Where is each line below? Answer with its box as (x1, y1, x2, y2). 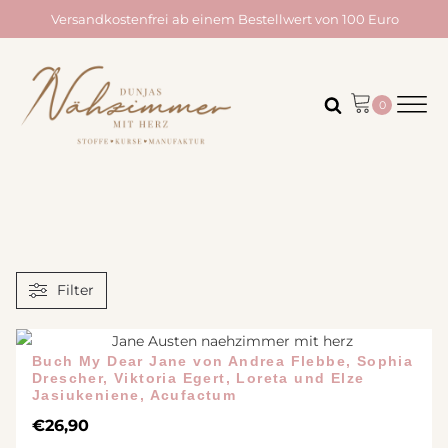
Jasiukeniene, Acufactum (32, 387, 237, 404)
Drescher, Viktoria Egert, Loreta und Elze (32, 370, 365, 387)
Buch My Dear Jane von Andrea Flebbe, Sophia (32, 353, 414, 370)
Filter (57, 281, 94, 300)
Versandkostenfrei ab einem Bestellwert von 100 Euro (50, 11, 399, 27)
